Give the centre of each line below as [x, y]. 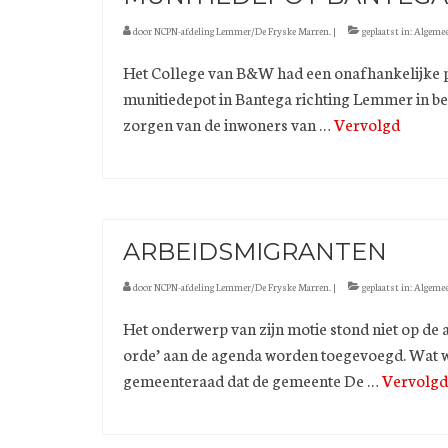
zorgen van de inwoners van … [228, 124]
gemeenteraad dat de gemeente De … [252, 380]
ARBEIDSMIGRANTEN [255, 252]
